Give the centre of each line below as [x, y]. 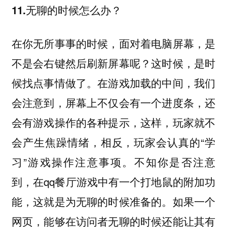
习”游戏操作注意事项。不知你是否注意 [113, 162]
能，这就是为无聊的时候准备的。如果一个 [113, 201]
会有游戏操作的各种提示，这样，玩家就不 [113, 122]
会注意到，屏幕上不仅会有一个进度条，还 [113, 103]
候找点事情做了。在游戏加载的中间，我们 [113, 83]
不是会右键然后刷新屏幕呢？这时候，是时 [113, 63]
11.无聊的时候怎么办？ [66, 10]
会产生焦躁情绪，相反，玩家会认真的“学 [113, 142]
